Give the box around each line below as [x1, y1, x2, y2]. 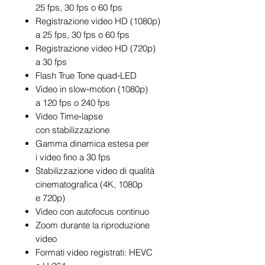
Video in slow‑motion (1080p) [35, 83, 148, 95]
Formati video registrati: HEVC [35, 246, 153, 258]
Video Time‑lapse [35, 110, 103, 122]
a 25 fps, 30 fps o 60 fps [35, 28, 130, 40]
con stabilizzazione [35, 124, 109, 135]
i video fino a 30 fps [35, 151, 111, 163]
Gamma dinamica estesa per [35, 137, 149, 149]
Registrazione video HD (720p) [35, 42, 156, 54]
